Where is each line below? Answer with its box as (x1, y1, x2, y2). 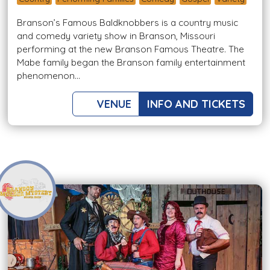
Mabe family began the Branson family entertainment (17, 57, 245, 69)
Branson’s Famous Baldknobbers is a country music (17, 17, 238, 29)
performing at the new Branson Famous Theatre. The (17, 43, 244, 55)
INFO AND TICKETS (147, 97, 245, 111)
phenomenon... (17, 70, 80, 82)
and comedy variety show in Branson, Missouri (17, 30, 215, 42)
